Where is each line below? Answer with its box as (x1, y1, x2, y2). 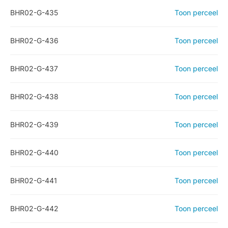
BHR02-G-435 (10, 8, 58, 17)
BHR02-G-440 (10, 148, 59, 157)
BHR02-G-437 (10, 64, 58, 73)
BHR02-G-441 (10, 176, 57, 185)
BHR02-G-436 (10, 36, 59, 45)
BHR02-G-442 (10, 204, 59, 213)
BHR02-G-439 (10, 120, 59, 129)
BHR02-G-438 (10, 92, 59, 101)
